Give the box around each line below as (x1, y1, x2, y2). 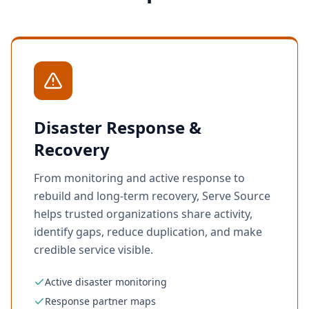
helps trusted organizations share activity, (34, 206, 252, 221)
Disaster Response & (34, 116, 201, 139)
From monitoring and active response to (34, 170, 245, 186)
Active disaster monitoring (45, 275, 167, 288)
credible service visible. (34, 242, 153, 257)
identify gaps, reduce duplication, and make (34, 224, 262, 239)
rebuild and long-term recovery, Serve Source (34, 188, 270, 203)
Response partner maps (45, 295, 156, 308)
